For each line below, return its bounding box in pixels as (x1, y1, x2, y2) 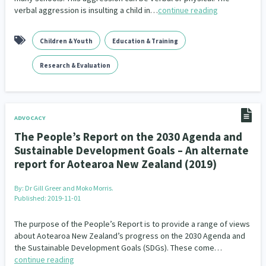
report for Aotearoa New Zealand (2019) (14, 157, 217, 171)
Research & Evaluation (39, 61, 110, 69)
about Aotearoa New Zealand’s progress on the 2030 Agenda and (14, 230, 245, 241)
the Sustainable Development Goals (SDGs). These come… (14, 242, 222, 253)
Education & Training (112, 37, 178, 45)
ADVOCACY (14, 114, 46, 122)
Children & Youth (39, 37, 93, 45)
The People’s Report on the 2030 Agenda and (14, 129, 242, 144)
